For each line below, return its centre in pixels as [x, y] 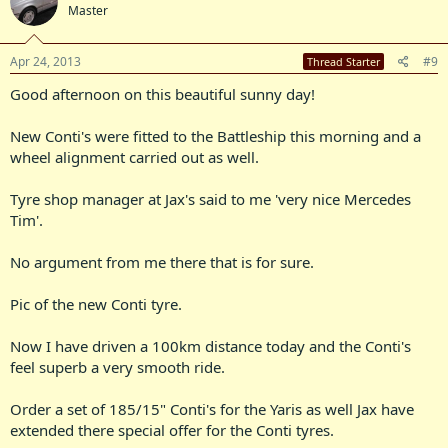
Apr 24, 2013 [45, 61]
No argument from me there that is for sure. [162, 262]
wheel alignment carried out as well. [134, 157]
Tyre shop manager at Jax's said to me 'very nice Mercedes [210, 199]
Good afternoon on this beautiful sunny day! [162, 94]
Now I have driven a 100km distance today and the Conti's [210, 346]
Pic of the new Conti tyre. [96, 304]
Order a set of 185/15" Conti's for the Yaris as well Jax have [212, 409]
